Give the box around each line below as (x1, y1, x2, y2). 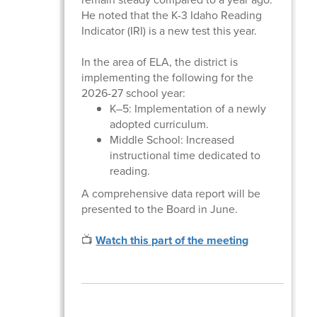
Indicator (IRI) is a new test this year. (81, 22, 258, 39)
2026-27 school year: (81, 84, 186, 101)
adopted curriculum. (110, 115, 209, 132)
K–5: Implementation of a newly (110, 100, 267, 117)
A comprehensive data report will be (81, 185, 261, 202)
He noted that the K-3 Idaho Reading (81, 6, 263, 23)
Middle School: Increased (110, 131, 235, 148)
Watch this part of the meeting (96, 231, 249, 248)
